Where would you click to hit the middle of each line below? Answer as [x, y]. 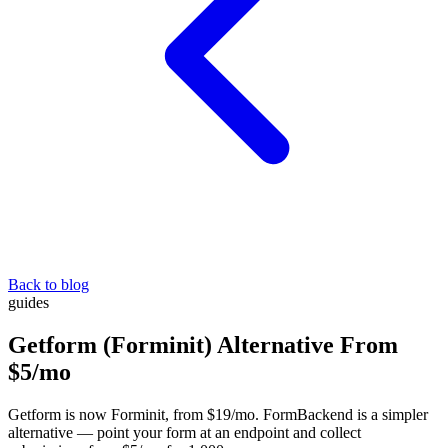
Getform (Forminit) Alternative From [203, 344]
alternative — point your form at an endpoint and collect [184, 432]
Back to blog [48, 284]
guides [28, 302]
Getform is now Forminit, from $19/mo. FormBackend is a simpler [218, 414]
